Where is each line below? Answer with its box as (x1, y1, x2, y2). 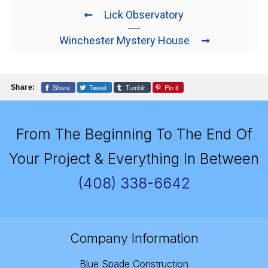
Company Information (69, 230, 199, 246)
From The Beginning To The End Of (16, 125, 252, 144)
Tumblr (125, 83, 145, 93)
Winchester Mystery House (59, 33, 190, 47)
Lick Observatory (104, 8, 184, 21)
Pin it (164, 83, 178, 93)
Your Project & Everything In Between (9, 150, 259, 168)
